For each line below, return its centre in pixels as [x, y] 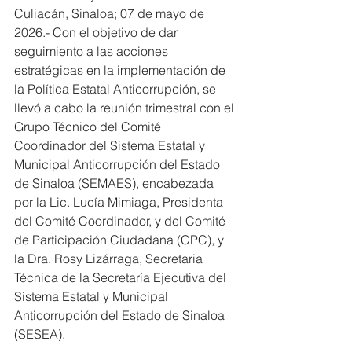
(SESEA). [40, 334]
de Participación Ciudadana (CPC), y [121, 240]
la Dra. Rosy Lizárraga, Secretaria [110, 258]
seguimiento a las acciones [93, 51]
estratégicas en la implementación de [121, 70]
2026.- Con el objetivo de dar [97, 32]
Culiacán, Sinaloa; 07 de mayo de [111, 13]
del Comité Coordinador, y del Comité [121, 221]
